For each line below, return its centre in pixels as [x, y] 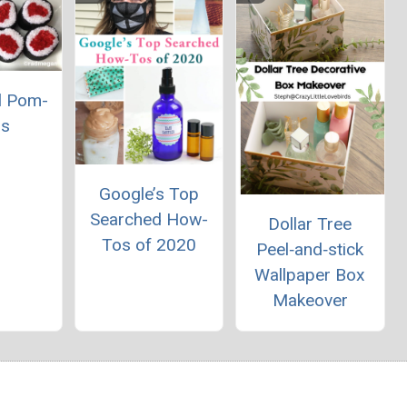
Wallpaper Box [310, 275]
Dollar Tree [310, 224]
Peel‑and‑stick [310, 250]
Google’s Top [149, 194]
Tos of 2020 [149, 245]
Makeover [310, 301]
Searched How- [149, 220]
